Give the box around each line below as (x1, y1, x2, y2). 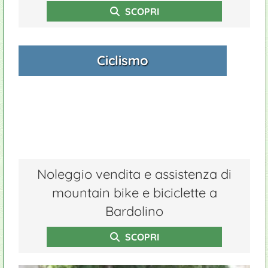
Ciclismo (97, 52, 149, 69)
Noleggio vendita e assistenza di (37, 166, 232, 182)
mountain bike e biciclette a (51, 184, 217, 201)
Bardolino (105, 203, 163, 220)
